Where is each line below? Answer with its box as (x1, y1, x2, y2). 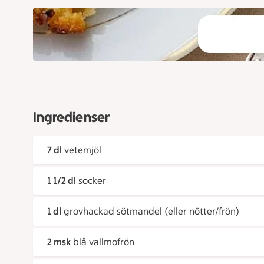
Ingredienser (33, 108, 110, 126)
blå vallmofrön (73, 236, 134, 248)
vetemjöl (64, 144, 101, 156)
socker (78, 175, 106, 187)
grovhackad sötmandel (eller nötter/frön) (64, 206, 239, 217)
